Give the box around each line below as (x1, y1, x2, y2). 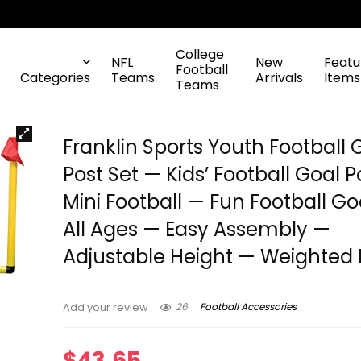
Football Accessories (200, 300, 297, 314)
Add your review (63, 301, 149, 314)
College (176, 45, 224, 64)
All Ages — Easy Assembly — (63, 216, 331, 243)
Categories (20, 68, 90, 87)
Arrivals (255, 68, 303, 87)
